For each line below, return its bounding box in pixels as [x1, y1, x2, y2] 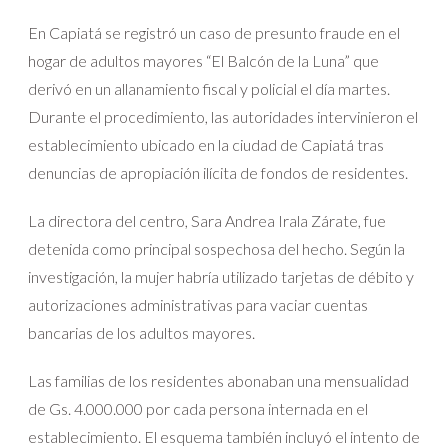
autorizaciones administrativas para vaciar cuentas [28, 294, 368, 314]
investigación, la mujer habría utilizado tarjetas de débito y [28, 266, 414, 286]
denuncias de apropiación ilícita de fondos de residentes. [28, 162, 408, 182]
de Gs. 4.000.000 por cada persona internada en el [28, 398, 368, 418]
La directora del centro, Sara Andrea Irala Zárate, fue [28, 210, 386, 230]
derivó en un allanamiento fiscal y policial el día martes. [28, 78, 390, 98]
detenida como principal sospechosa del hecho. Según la [28, 238, 405, 258]
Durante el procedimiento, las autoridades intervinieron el [28, 106, 418, 126]
